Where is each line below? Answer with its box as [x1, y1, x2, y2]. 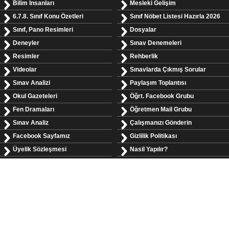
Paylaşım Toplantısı [130, 79, 186, 86]
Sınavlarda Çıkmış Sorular [130, 66, 206, 73]
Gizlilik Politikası [130, 132, 177, 140]
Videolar [13, 66, 37, 73]
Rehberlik [130, 53, 158, 60]
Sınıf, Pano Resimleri [13, 26, 73, 33]
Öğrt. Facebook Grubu [130, 93, 194, 100]
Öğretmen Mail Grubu [130, 106, 192, 113]
